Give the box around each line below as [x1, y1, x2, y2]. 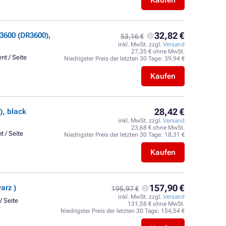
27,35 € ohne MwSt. [131, 48, 185, 55]
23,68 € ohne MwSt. [131, 124, 185, 131]
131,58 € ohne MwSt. [128, 200, 185, 207]
